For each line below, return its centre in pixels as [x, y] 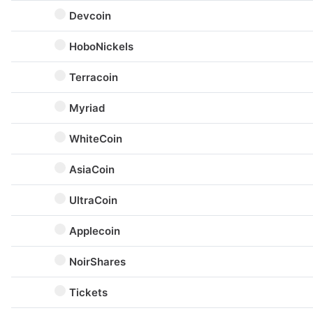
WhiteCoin [96, 139]
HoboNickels [101, 46]
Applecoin [95, 231]
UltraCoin [93, 200]
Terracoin [94, 77]
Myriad [87, 108]
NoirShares [97, 262]
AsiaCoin [92, 169]
